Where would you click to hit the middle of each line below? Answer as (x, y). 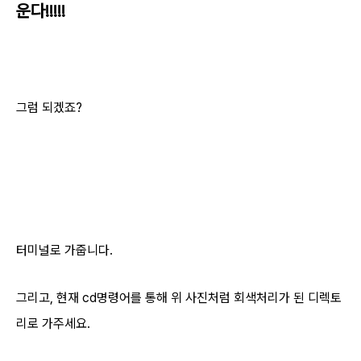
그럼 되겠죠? (49, 107)
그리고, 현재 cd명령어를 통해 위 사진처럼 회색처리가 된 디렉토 (179, 297)
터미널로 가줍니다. (64, 250)
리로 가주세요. (53, 323)
